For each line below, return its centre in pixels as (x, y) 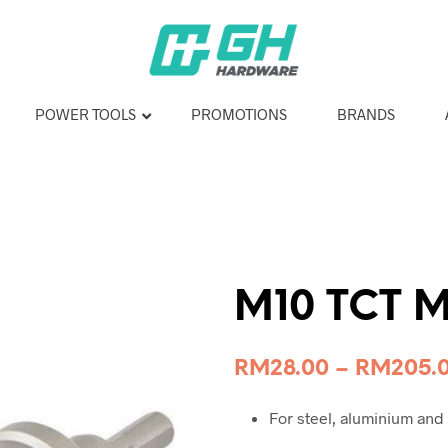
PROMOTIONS (238, 114)
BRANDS (365, 114)
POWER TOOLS (85, 114)
